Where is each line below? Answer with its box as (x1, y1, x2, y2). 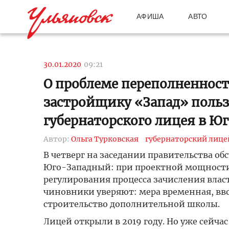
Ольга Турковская (71, 134, 139, 144)
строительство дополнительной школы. (43, 199, 220, 209)
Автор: (43, 134, 71, 144)
